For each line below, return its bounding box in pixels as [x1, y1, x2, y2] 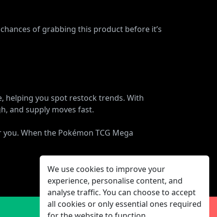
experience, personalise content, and [47, 175, 183, 186]
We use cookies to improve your [47, 164, 165, 174]
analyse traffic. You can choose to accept [47, 187, 196, 198]
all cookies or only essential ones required [47, 199, 201, 209]
